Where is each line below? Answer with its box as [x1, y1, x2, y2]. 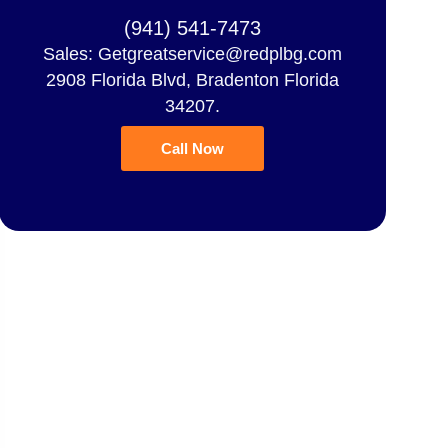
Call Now [161, 139, 225, 157]
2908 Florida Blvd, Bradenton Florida [46, 69, 340, 90]
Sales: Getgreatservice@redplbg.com [43, 43, 343, 64]
